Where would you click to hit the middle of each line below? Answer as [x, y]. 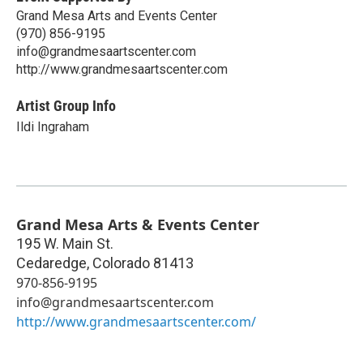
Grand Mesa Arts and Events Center [117, 16]
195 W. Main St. [65, 244]
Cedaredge [51, 263]
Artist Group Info [66, 106]
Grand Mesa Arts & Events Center [138, 225]
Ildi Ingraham [53, 127]
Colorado [121, 263]
